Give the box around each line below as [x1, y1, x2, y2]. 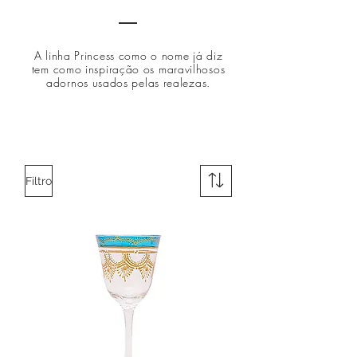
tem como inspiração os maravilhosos [31, 61, 226, 76]
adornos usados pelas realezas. [46, 75, 210, 90]
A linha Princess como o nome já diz [33, 48, 223, 63]
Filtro [25, 174, 52, 187]
